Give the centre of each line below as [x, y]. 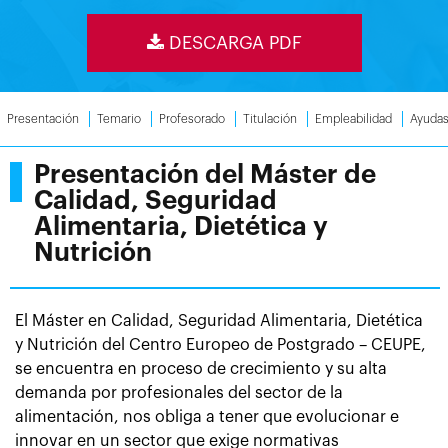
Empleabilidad [353, 118]
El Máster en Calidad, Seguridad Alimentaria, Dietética [219, 320]
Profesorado [192, 118]
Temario [119, 118]
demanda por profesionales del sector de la [179, 392]
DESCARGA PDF [232, 42]
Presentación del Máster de [205, 174]
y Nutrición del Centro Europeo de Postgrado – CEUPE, [220, 344]
